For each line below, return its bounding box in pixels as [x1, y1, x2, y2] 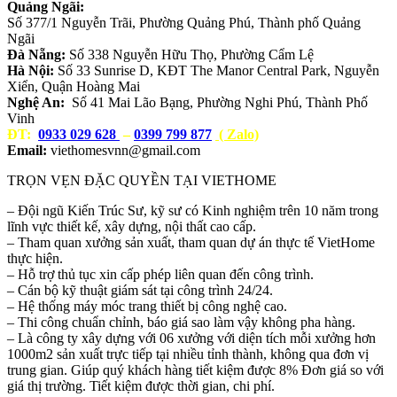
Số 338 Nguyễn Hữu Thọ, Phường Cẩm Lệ [69, 46, 314, 62]
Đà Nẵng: [7, 46, 69, 62]
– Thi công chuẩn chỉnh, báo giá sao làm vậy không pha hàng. [7, 314, 355, 330]
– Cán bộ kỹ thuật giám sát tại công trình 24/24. [7, 282, 273, 298]
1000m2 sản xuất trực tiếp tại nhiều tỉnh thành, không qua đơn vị [7, 346, 369, 362]
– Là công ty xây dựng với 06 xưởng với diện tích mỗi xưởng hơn [7, 330, 376, 346]
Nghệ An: [7, 94, 65, 110]
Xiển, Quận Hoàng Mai [7, 78, 140, 94]
